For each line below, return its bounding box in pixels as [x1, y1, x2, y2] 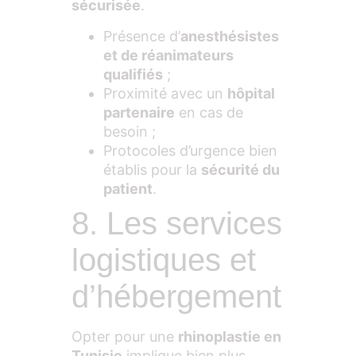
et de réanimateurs [103, 46, 234, 64]
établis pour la [103, 161, 201, 178]
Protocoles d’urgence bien [103, 141, 277, 159]
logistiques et [72, 242, 256, 277]
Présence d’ [103, 27, 180, 44]
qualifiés [103, 65, 163, 83]
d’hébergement [72, 278, 281, 314]
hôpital [227, 84, 275, 102]
